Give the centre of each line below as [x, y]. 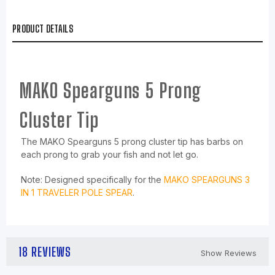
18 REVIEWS [45, 252]
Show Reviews [229, 253]
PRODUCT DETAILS [43, 28]
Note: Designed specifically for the [92, 180]
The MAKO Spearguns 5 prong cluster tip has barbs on [132, 142]
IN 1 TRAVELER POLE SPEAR [77, 193]
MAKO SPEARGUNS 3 [207, 180]
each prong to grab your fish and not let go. [110, 155]
